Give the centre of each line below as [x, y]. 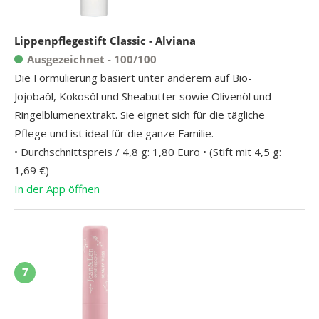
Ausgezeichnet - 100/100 [92, 59]
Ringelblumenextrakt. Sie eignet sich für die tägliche [140, 114]
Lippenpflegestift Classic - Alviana [105, 40]
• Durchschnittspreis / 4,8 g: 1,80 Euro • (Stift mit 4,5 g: [148, 151]
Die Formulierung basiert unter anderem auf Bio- [133, 77]
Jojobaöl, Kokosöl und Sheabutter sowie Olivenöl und [143, 96]
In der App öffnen [57, 188]
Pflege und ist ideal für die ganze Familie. [114, 133]
